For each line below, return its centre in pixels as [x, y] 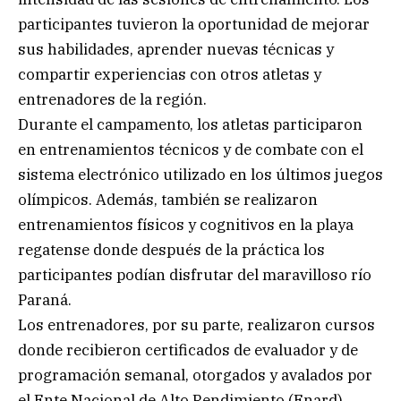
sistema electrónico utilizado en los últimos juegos [200, 174]
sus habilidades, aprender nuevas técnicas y [176, 49]
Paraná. [45, 299]
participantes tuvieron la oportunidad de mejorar [194, 24]
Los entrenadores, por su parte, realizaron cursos [196, 324]
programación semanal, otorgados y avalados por [195, 375]
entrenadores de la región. [112, 99]
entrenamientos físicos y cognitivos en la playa [186, 224]
